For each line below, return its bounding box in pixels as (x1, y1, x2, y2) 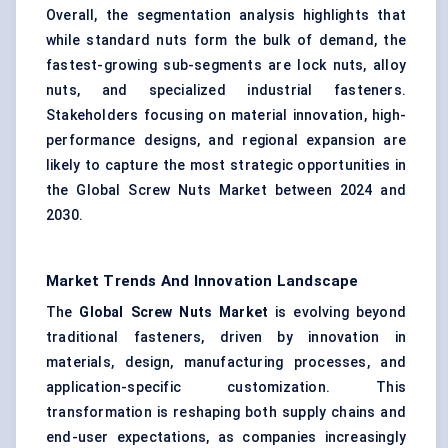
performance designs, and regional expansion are (46, 132, 406, 149)
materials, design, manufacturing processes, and (46, 354, 406, 371)
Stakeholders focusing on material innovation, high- (46, 107, 406, 124)
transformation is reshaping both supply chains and (46, 404, 406, 421)
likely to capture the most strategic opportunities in (46, 157, 406, 174)
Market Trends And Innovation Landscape (46, 272, 359, 291)
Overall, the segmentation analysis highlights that (46, 7, 406, 24)
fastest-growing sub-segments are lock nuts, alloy (46, 57, 406, 74)
